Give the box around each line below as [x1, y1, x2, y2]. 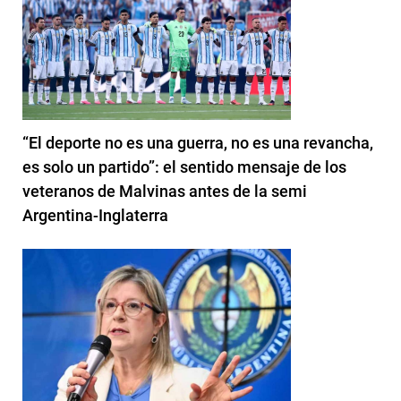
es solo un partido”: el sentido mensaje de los [22, 157, 346, 176]
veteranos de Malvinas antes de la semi [22, 181, 307, 200]
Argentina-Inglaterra [22, 205, 168, 225]
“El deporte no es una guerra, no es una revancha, [22, 132, 373, 152]
